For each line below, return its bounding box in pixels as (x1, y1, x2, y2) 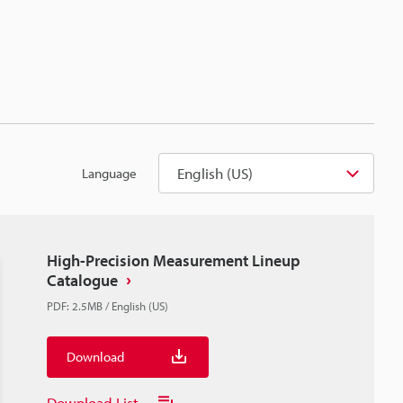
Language (82, 164, 137, 182)
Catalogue (47, 270, 118, 291)
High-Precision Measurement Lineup (47, 250, 300, 271)
